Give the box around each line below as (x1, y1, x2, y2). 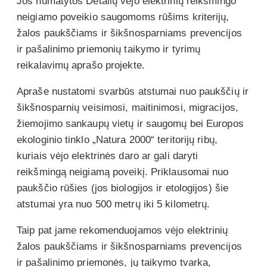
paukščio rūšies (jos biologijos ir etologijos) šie (17, 182, 229, 194)
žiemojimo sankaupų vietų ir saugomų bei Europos (17, 117, 244, 129)
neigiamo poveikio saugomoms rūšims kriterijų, (17, 11, 229, 23)
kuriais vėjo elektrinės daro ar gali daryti (17, 150, 198, 162)
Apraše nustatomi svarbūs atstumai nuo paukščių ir (17, 85, 249, 97)
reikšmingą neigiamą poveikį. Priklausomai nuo (17, 166, 229, 178)
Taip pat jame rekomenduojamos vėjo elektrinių (17, 224, 228, 236)
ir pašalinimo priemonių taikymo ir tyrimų (17, 43, 201, 55)
